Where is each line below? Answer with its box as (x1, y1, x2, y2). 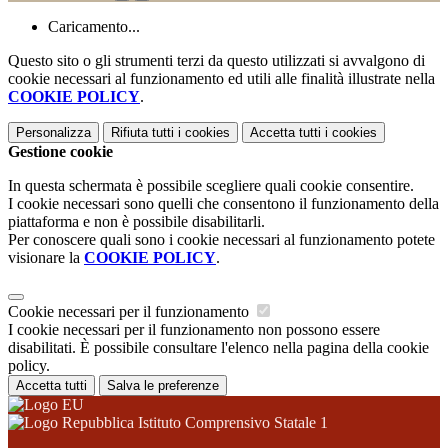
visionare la (8, 248, 84, 266)
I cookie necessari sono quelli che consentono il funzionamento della (8, 194, 439, 212)
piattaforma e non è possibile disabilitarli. (8, 212, 265, 230)
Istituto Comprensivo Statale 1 (134, 413, 328, 431)
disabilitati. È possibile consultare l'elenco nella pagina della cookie (8, 338, 429, 356)
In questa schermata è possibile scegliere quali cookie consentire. (8, 176, 414, 194)
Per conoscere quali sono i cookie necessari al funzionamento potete (8, 230, 435, 248)
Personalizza (16, 124, 91, 140)
